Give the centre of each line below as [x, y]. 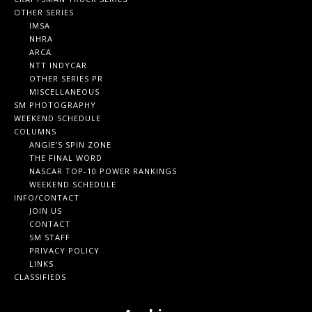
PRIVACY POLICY [64, 250]
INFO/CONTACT [47, 197]
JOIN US [46, 211]
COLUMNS [35, 131]
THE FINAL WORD [66, 158]
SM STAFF [50, 237]
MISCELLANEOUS [64, 92]
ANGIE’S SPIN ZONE [70, 145]
